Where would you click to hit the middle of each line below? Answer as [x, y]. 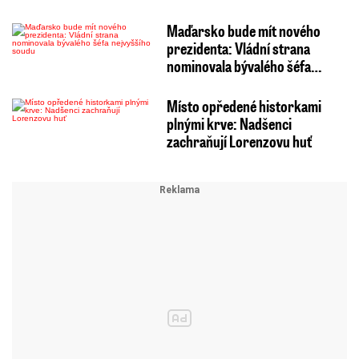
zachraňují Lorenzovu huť [239, 141]
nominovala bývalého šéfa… [244, 66]
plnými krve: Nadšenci [229, 124]
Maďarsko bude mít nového [243, 31]
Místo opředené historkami [244, 106]
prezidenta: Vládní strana [238, 48]
